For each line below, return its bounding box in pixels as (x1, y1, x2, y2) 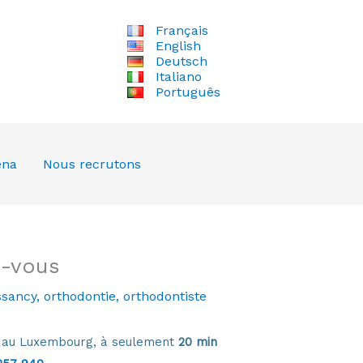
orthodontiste (122, 288, 207, 304)
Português (155, 84, 220, 100)
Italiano (155, 69, 202, 85)
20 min (178, 334, 217, 349)
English (155, 38, 201, 54)
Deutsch (155, 53, 207, 70)
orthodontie (43, 288, 116, 304)
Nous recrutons (42, 156, 141, 172)
